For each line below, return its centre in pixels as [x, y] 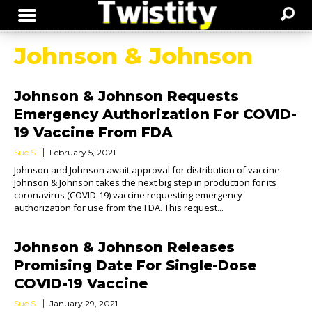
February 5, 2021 [83, 152]
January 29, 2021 [84, 303]
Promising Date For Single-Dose [135, 265]
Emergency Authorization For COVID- [155, 114]
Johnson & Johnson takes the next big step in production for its [145, 182]
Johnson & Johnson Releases [124, 247]
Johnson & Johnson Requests [126, 96]
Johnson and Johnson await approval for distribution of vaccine [147, 170]
